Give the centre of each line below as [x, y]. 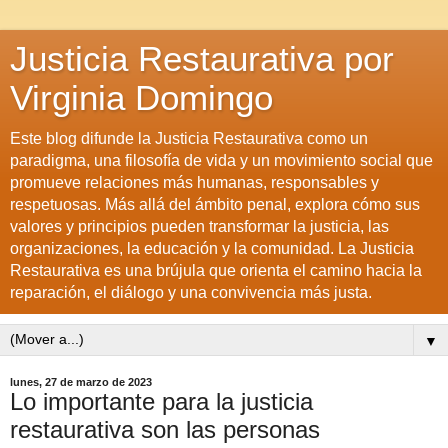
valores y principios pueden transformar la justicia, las [199, 226]
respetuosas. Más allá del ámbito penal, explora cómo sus [215, 204]
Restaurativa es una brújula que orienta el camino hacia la [216, 270]
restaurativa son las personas [165, 429]
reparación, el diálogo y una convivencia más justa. [191, 292]
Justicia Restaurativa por [202, 59]
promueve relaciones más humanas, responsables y [194, 182]
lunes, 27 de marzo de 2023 [81, 382]
